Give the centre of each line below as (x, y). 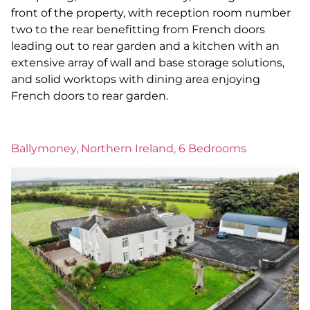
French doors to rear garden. (90, 95)
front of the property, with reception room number (151, 12)
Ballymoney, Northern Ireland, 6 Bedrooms (129, 149)
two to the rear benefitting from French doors (138, 29)
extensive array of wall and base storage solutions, (148, 62)
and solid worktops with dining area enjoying (136, 79)
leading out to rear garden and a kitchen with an (145, 46)
